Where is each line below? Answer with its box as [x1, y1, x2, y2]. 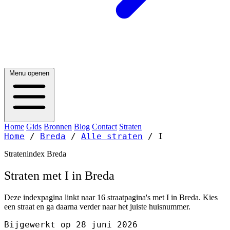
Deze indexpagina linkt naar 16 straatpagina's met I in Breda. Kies [4, 193, 218, 202]
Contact [92, 122, 117, 131]
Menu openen [9, 69, 49, 77]
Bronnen [44, 122, 72, 131]
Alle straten [81, 131, 143, 141]
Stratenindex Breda [4, 149, 66, 158]
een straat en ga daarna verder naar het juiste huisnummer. [4, 202, 190, 211]
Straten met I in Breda [4, 168, 114, 182]
